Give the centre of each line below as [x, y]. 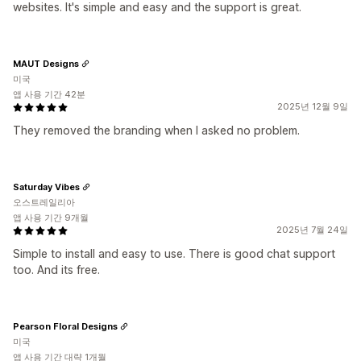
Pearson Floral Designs [65, 326]
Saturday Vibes [46, 187]
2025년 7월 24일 [312, 230]
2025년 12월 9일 [313, 106]
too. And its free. [56, 270]
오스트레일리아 [44, 202]
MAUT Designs [46, 63]
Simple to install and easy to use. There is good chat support [174, 253]
